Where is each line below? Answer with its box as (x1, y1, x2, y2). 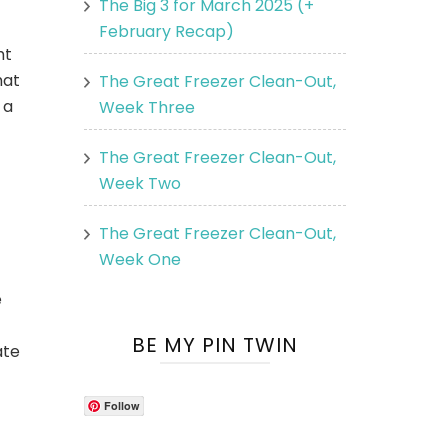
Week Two (98, 171, 181, 195)
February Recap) (98, 19, 234, 43)
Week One (98, 247, 181, 271)
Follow (103, 397, 140, 413)
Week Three (98, 95, 195, 119)
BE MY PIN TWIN (131, 330, 298, 359)
